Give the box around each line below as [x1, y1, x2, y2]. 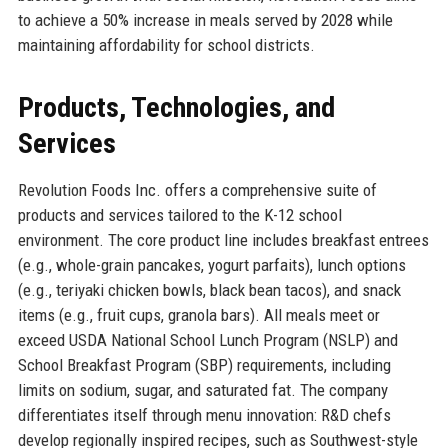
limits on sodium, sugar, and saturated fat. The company [17, 379, 388, 400]
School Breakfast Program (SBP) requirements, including [17, 354, 391, 375]
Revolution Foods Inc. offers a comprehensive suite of [17, 179, 377, 200]
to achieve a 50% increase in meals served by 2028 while [17, 9, 393, 30]
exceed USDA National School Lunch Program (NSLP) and [17, 329, 398, 350]
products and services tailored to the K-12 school [17, 204, 342, 225]
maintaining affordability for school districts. [17, 34, 315, 55]
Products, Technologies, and [17, 90, 335, 124]
